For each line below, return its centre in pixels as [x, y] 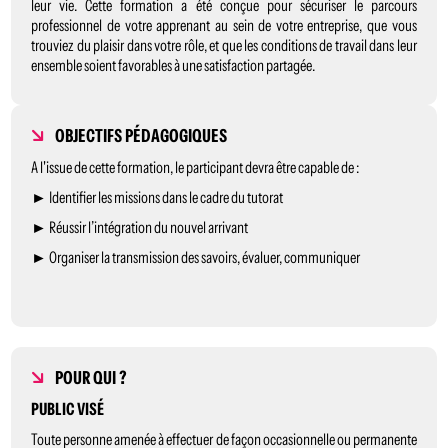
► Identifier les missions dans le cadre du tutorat [157, 197]
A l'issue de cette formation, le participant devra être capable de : [195, 167]
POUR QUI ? [91, 378]
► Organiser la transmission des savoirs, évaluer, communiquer [196, 257]
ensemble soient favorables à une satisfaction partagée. [173, 65]
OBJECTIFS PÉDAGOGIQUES [141, 136]
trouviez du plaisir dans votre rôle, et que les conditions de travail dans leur [224, 45]
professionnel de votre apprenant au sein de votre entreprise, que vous [224, 25]
